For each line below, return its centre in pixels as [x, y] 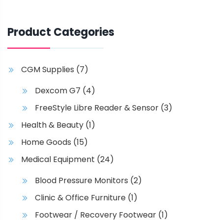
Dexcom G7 [58, 91]
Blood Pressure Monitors [82, 181]
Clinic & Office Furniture [80, 198]
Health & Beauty [52, 125]
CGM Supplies [48, 70]
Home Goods [46, 142]
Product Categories [61, 32]
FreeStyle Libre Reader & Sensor [97, 108]
